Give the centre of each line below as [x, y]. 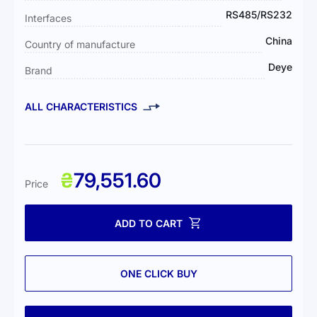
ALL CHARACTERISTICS [81, 106]
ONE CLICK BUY [158, 273]
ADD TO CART [149, 223]
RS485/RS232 [259, 15]
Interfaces [48, 18]
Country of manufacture [80, 44]
